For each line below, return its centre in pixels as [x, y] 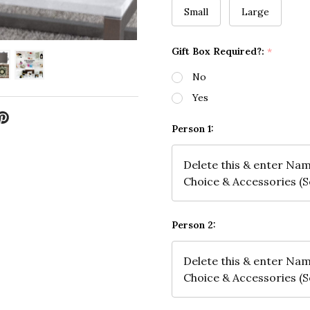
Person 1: [193, 129]
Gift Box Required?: [219, 52]
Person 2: [194, 225]
